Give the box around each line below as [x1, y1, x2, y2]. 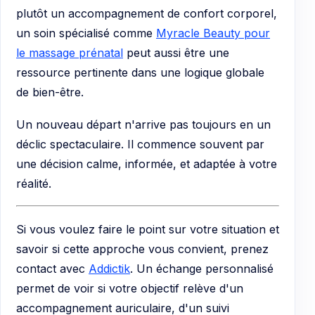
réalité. [16, 176, 51, 191]
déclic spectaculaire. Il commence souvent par [16, 136, 264, 151]
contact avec [16, 261, 89, 276]
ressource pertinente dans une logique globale [16, 65, 264, 79]
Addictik [89, 261, 130, 276]
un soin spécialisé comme [16, 25, 156, 40]
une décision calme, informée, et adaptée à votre [16, 156, 277, 171]
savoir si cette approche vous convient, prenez [16, 241, 269, 256]
